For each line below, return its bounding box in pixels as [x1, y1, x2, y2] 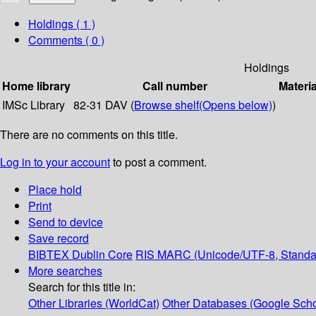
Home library [2, 78, 71, 95]
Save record [28, 230, 89, 247]
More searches [28, 262, 102, 279]
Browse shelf [134, 97, 199, 114]
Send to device [28, 214, 103, 231]
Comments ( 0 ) [28, 32, 104, 49]
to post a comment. [110, 154, 207, 171]
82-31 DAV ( [73, 97, 134, 114]
